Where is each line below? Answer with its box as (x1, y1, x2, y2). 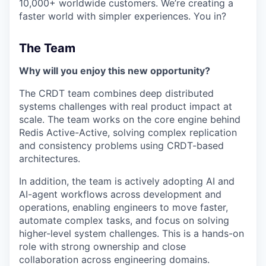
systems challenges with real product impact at (19, 100, 232, 112)
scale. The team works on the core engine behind (19, 113, 240, 125)
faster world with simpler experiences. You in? (19, 10, 226, 22)
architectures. (19, 153, 80, 164)
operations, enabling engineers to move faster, (19, 201, 228, 213)
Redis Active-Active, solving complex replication (19, 126, 237, 138)
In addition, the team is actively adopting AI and (19, 175, 235, 187)
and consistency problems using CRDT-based (19, 140, 224, 151)
